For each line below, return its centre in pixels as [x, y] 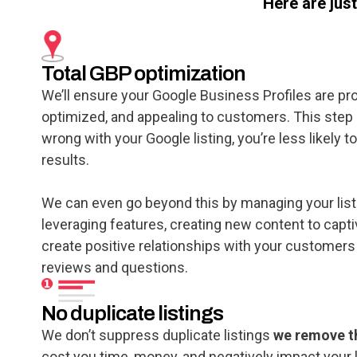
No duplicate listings [132, 314]
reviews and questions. [115, 268]
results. [65, 160]
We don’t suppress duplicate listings [157, 335]
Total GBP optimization [143, 74]
